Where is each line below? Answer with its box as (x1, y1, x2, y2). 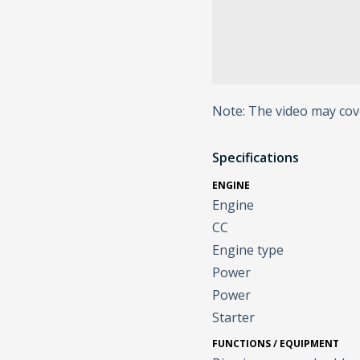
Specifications (212, 149, 300, 167)
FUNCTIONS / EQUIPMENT (212, 337, 340, 351)
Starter (212, 309, 256, 327)
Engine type (212, 241, 284, 260)
